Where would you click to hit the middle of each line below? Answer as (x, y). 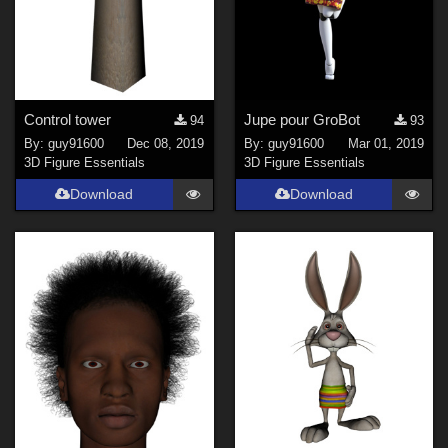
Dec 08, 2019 (166, 144)
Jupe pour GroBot (301, 119)
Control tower (68, 119)
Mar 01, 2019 (385, 144)
